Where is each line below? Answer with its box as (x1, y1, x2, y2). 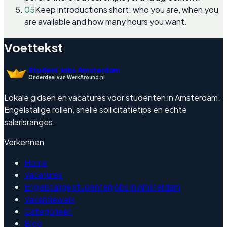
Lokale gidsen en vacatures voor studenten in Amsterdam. (4, 92, 220, 103)
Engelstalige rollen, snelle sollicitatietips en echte (4, 104, 187, 116)
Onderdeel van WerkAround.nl (28, 74, 105, 81)
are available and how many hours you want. (24, 16, 187, 27)
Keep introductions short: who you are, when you (35, 4, 218, 15)
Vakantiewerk (24, 194, 75, 205)
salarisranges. (4, 117, 55, 128)
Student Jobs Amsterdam (28, 65, 120, 74)
